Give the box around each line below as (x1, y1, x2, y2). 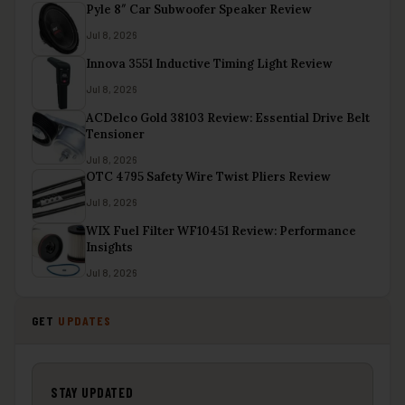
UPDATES (58, 312, 112, 328)
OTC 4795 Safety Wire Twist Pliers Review (86, 168, 331, 184)
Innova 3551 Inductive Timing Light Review (86, 55, 333, 71)
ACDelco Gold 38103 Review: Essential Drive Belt (86, 109, 370, 126)
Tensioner (86, 126, 145, 142)
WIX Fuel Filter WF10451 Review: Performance (86, 222, 356, 239)
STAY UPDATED (51, 383, 134, 400)
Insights (86, 239, 133, 255)
